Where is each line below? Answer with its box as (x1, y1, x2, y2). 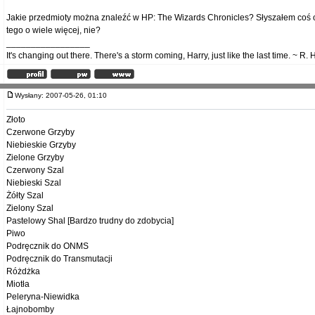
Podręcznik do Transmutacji (6, 254, 112, 264)
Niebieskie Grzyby (6, 140, 76, 150)
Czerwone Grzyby (6, 127, 75, 137)
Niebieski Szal (6, 178, 61, 188)
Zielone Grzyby (6, 153, 64, 162)
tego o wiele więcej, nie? (6, 25, 101, 35)
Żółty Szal (6, 191, 44, 200)
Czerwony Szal (6, 165, 64, 175)
